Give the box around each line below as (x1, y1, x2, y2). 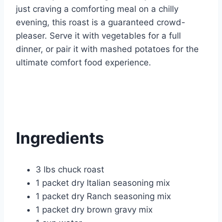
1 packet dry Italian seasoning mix (36, 178, 170, 188)
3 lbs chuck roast (36, 165, 104, 175)
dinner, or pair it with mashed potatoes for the (16, 44, 199, 55)
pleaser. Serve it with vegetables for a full (16, 31, 181, 41)
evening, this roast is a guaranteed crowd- (16, 17, 185, 28)
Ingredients (16, 128, 104, 148)
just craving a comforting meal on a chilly (16, 4, 178, 14)
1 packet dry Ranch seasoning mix (36, 191, 171, 202)
